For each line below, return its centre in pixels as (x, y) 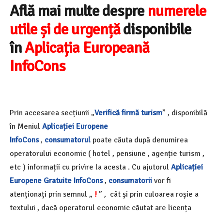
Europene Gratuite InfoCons (56, 181)
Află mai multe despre (77, 11)
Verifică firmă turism (128, 113)
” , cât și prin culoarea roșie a (149, 194)
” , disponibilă (185, 113)
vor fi (162, 181)
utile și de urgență (65, 30)
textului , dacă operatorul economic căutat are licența (101, 208)
